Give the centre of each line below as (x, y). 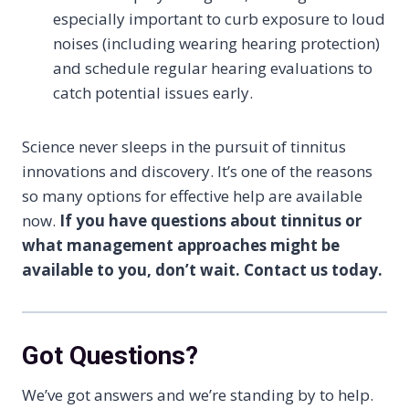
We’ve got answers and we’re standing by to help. (198, 395)
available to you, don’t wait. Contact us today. (202, 270)
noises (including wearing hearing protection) (216, 43)
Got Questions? (110, 356)
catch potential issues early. (153, 93)
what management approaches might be (181, 245)
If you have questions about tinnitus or (210, 220)
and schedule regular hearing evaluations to (213, 68)
